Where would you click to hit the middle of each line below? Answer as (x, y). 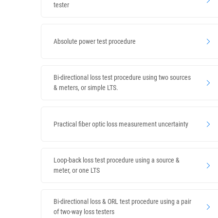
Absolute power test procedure (95, 41)
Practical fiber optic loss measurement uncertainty (121, 124)
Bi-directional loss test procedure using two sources (122, 77)
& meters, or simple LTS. (86, 88)
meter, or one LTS (77, 170)
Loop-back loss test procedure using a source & (117, 160)
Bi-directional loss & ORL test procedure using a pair (122, 201)
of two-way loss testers (84, 212)
